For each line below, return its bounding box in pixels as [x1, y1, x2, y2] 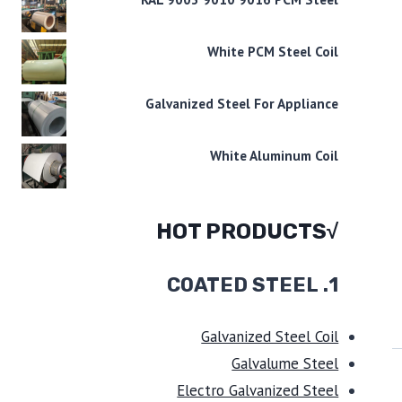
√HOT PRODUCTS [327, 218, 339, 244]
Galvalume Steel [232, 353, 339, 373]
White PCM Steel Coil [207, 42, 339, 60]
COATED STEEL [167, 273, 319, 297]
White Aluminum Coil [210, 146, 339, 164]
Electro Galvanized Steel [177, 380, 339, 400]
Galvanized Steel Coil [201, 326, 339, 346]
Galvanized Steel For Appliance [145, 94, 339, 112]
